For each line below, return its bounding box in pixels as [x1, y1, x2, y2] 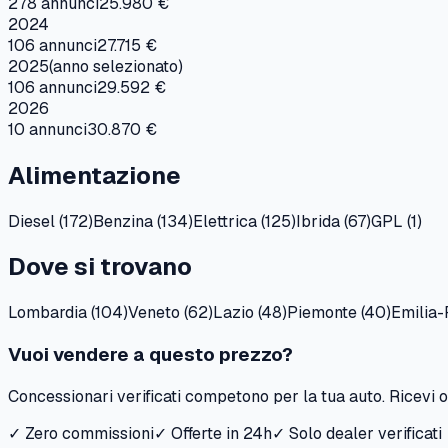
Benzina [93, 210, 153, 232]
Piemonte [287, 302, 357, 324]
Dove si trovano [8, 251, 192, 283]
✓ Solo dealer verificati [272, 422, 442, 444]
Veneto [128, 302, 180, 324]
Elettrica [193, 210, 257, 232]
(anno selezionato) [49, 55, 183, 77]
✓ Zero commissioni [8, 422, 154, 444]
